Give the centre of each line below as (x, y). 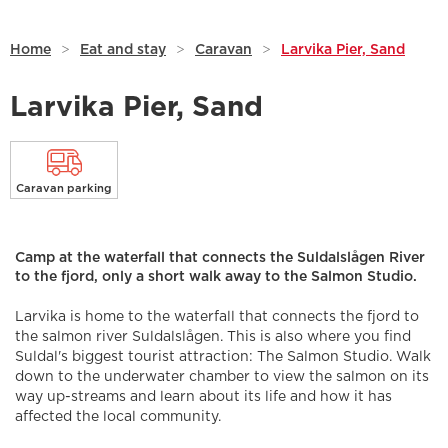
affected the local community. (118, 417)
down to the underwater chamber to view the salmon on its (222, 377)
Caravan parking (64, 189)
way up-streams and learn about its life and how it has (203, 397)
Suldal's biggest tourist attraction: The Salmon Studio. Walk (223, 357)
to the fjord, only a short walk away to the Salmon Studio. (216, 277)
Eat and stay (123, 50)
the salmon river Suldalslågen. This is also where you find (213, 337)
